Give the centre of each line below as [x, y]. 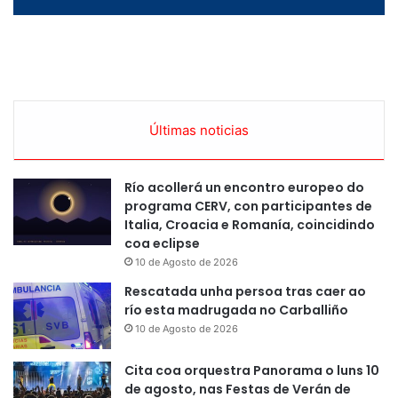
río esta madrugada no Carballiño [236, 310]
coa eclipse [162, 244]
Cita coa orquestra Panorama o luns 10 [252, 371]
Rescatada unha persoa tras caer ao [245, 292]
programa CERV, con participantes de [248, 207]
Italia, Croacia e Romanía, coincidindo [250, 225]
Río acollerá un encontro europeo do [244, 188]
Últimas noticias [199, 131]
